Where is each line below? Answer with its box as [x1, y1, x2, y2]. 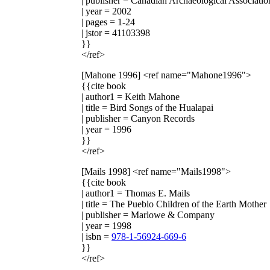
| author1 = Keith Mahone [81, 91, 180, 102]
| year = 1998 [81, 220, 131, 231]
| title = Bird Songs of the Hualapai [81, 102, 213, 113]
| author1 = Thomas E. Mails [81, 187, 190, 198]
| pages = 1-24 [81, 16, 135, 27]
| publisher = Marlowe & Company [81, 209, 215, 220]
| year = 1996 [81, 124, 131, 134]
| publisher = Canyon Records [81, 113, 195, 124]
